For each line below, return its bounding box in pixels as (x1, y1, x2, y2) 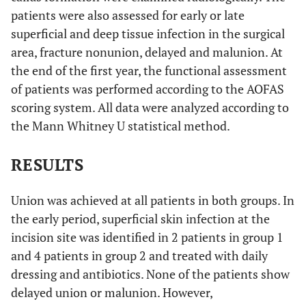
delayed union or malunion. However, (11, 284, 212, 301)
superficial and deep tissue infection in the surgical (11, 25, 285, 42)
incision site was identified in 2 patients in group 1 (11, 229, 283, 245)
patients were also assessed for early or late (11, 7, 245, 23)
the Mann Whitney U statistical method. (11, 117, 230, 134)
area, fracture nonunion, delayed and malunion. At (11, 44, 283, 60)
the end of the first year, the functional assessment (11, 62, 287, 79)
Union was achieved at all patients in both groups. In (11, 192, 294, 208)
